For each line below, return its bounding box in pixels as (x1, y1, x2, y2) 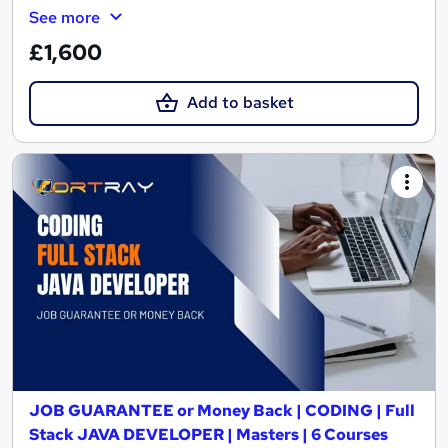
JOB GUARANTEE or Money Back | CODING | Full (29, 399, 415, 421)
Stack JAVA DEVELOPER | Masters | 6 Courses (29, 423, 388, 445)
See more (29, 7, 100, 29)
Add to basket (186, 92, 294, 114)
